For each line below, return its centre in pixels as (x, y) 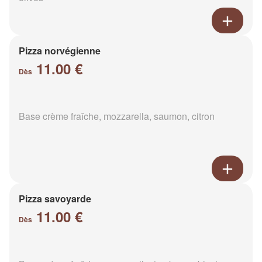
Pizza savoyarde (55, 198)
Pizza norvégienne (60, 50)
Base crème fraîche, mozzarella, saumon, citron (117, 116)
